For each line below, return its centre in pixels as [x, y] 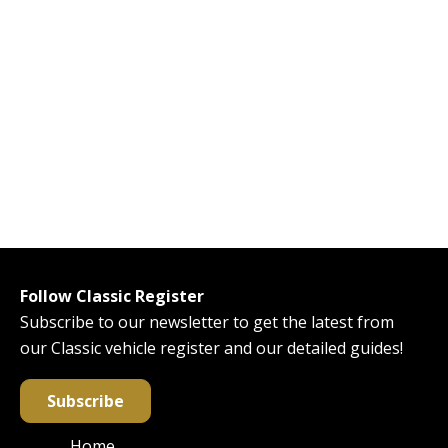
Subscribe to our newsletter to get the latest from [207, 322]
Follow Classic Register [112, 296]
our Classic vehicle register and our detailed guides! [211, 348]
